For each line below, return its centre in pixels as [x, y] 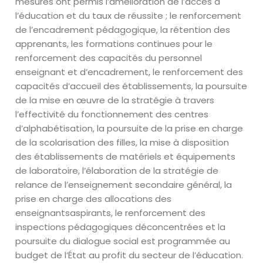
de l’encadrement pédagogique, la [92, 30]
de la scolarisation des [65, 142]
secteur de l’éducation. [193, 255]
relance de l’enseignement [74, 185]
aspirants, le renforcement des [138, 213]
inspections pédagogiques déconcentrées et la [121, 227]
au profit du [113, 255]
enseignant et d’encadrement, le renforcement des [129, 72]
